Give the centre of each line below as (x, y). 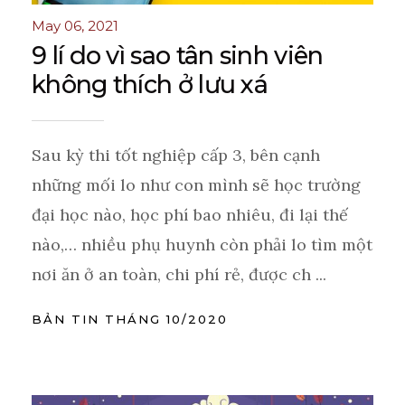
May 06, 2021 (75, 26)
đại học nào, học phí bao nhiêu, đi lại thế (190, 215)
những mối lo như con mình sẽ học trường (196, 185)
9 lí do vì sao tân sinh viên (178, 56)
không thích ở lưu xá (150, 85)
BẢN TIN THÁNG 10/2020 (130, 320)
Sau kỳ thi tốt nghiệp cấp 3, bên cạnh (176, 155)
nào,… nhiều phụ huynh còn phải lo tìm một (202, 245)
